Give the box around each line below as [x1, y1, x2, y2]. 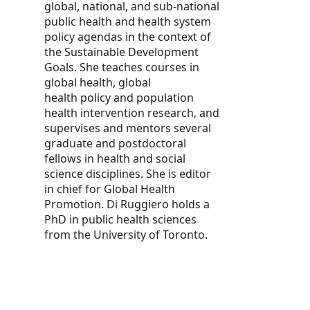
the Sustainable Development [44, 44, 199, 60]
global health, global [44, 74, 151, 90]
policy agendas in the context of [44, 28, 211, 44]
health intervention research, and [44, 104, 219, 120]
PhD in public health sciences [44, 211, 197, 227]
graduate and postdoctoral [44, 135, 186, 151]
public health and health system [44, 13, 211, 29]
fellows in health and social [44, 150, 185, 166]
